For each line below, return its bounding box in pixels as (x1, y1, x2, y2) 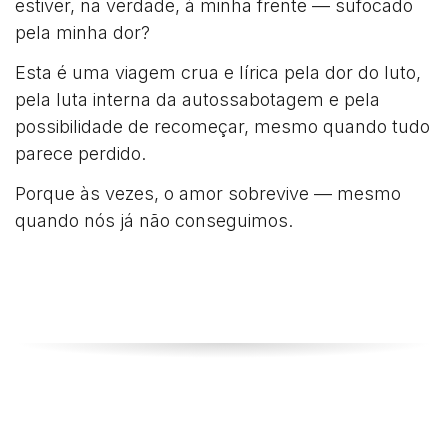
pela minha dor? (15, 22, 150, 43)
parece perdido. (15, 143, 146, 164)
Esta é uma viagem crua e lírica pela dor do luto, (15, 62, 421, 83)
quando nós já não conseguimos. (15, 210, 293, 231)
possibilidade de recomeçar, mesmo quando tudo (15, 116, 430, 137)
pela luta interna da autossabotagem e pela (15, 89, 380, 110)
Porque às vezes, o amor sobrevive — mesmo (15, 183, 401, 204)
